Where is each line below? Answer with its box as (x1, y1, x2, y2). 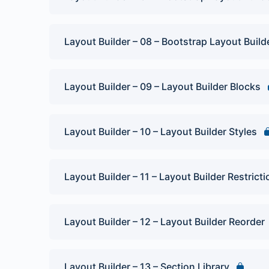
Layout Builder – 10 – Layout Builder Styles (64, 125, 257, 138)
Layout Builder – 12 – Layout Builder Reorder (64, 216, 265, 228)
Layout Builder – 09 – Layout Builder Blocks (64, 80, 261, 92)
